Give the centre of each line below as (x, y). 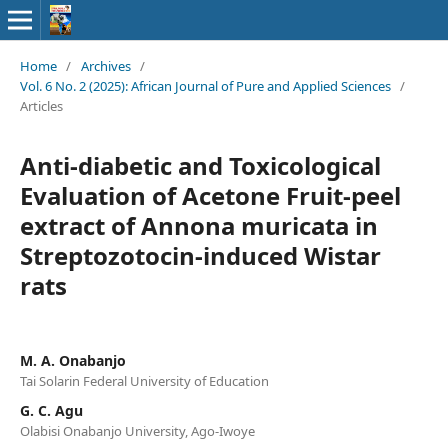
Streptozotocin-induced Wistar (200, 255)
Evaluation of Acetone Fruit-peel (210, 195)
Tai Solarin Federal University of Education (144, 380)
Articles (41, 105)
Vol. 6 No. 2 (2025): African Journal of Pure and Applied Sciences (205, 85)
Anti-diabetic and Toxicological (200, 165)
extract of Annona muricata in (198, 225)
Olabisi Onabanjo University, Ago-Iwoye (137, 430)
